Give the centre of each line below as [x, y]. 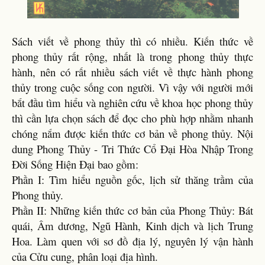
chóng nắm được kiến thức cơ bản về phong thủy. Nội [132, 133]
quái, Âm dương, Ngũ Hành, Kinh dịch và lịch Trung [132, 226]
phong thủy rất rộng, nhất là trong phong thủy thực [132, 56]
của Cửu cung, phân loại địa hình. [85, 256]
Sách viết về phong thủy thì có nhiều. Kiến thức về [132, 41]
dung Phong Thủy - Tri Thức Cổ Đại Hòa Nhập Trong [132, 149]
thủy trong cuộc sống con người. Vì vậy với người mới [132, 87]
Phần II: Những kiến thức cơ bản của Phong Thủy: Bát [132, 210]
